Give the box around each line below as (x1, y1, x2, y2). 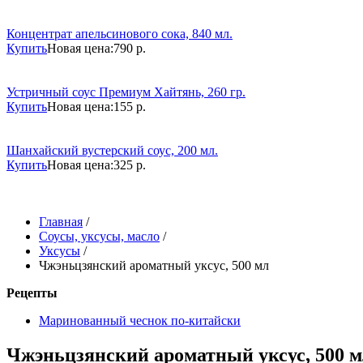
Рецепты (6, 286, 58, 300)
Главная (39, 215, 83, 228)
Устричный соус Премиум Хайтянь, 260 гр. (6, 85, 246, 99)
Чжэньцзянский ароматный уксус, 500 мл (39, 258, 269, 272)
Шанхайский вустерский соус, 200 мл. (6, 143, 218, 157)
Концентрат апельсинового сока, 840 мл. (6, 27, 233, 41)
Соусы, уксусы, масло (39, 229, 160, 243)
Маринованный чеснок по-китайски (39, 314, 241, 327)
